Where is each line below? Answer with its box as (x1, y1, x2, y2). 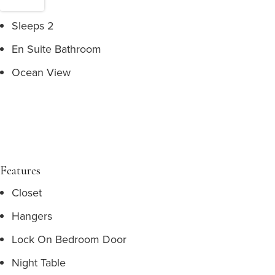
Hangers (12, 208, 52, 223)
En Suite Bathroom (12, 41, 101, 56)
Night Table (12, 255, 66, 270)
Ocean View (12, 64, 71, 80)
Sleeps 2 (12, 18, 54, 33)
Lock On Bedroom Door (12, 231, 126, 247)
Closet (12, 185, 42, 200)
